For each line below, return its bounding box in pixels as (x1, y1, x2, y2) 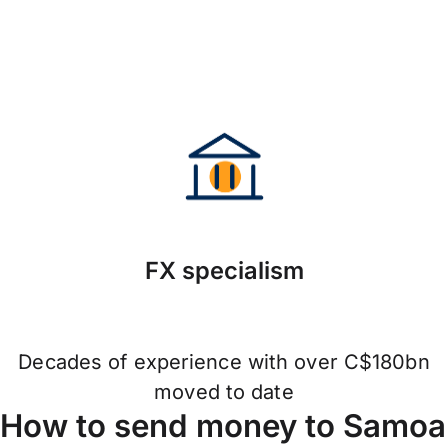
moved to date (154, 380, 294, 405)
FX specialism (144, 256, 304, 286)
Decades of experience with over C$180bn (18, 350, 430, 375)
